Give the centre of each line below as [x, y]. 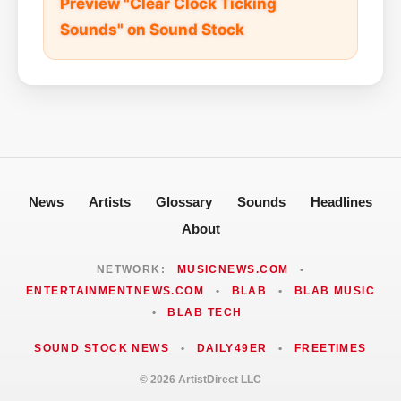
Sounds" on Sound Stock [152, 29]
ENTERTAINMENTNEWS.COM [115, 290]
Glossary [184, 201]
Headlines [341, 201]
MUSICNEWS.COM [233, 269]
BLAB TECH [205, 312]
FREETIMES [330, 348]
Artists [110, 201]
